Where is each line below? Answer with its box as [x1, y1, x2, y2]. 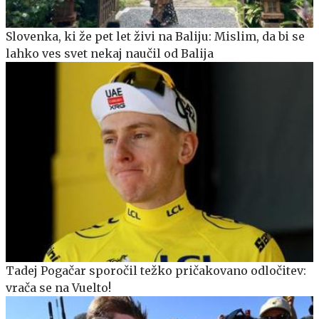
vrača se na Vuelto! [6, 280, 111, 295]
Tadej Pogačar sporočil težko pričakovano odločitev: [6, 263, 306, 278]
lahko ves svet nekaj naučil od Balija [6, 46, 214, 61]
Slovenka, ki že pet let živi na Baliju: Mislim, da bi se [6, 28, 305, 43]
